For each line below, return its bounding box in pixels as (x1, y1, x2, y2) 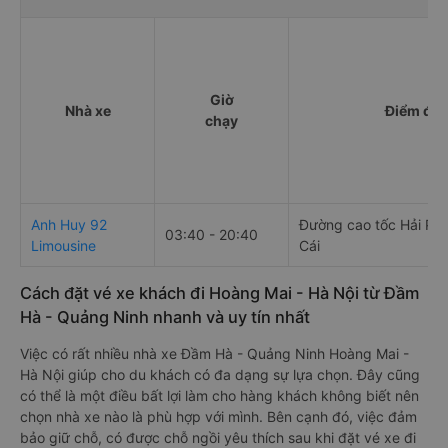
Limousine (31, 236, 96, 254)
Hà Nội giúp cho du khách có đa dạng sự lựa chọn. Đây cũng (20, 365, 420, 383)
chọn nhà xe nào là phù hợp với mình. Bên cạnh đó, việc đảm (20, 407, 417, 425)
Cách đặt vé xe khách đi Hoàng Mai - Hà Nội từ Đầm (20, 282, 419, 303)
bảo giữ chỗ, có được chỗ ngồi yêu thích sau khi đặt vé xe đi (20, 428, 416, 446)
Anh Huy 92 (31, 215, 107, 233)
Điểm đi (384, 101, 436, 119)
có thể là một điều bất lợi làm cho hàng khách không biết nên (20, 386, 419, 404)
